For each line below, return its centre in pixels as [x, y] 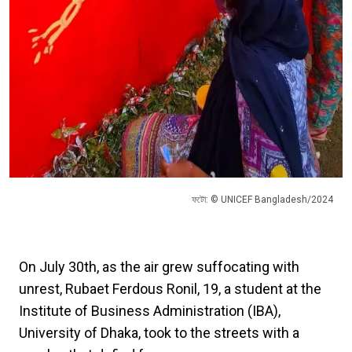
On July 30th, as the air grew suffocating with [159, 266]
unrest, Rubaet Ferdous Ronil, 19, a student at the [170, 288]
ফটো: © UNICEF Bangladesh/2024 [262, 199]
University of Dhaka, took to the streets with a [159, 332]
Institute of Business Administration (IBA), [150, 310]
